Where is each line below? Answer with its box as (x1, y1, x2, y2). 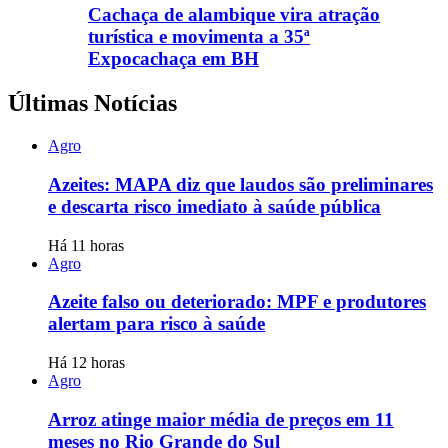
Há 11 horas (48, 236, 124, 254)
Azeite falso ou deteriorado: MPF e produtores (48, 291, 426, 313)
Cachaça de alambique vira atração (88, 4, 380, 26)
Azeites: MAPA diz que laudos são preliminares (48, 174, 433, 196)
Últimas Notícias (8, 90, 177, 117)
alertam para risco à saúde (48, 313, 265, 335)
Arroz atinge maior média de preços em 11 (48, 408, 394, 430)
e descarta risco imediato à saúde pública (48, 196, 381, 218)
